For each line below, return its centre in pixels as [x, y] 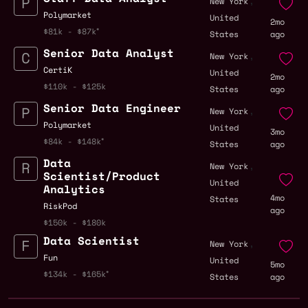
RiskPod [60, 206]
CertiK [58, 70]
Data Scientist [91, 241]
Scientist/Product [102, 176]
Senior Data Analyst [109, 53]
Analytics [74, 189]
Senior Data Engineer [112, 108]
